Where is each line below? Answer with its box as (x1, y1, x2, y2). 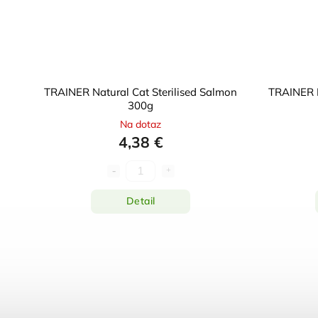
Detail (126, 194, 155, 208)
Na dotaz (120, 117, 161, 131)
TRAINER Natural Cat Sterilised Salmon (44, 84, 237, 99)
